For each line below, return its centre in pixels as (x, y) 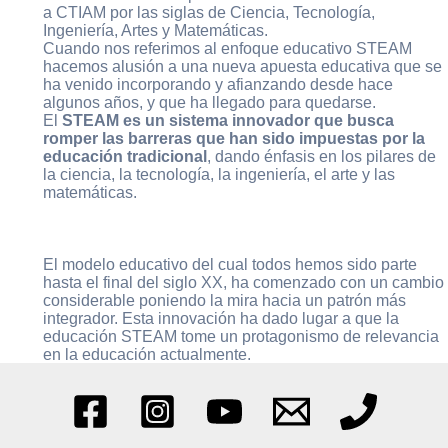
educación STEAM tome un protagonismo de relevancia (240, 335)
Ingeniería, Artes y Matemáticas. (155, 30)
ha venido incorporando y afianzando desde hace (217, 84)
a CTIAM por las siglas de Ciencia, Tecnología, (208, 12)
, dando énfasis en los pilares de (321, 156)
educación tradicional (124, 156)
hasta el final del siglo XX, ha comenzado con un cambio (243, 281)
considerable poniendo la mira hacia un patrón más (224, 299)
